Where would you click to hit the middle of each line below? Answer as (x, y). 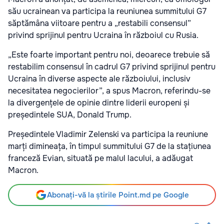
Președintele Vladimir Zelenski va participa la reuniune (108, 134)
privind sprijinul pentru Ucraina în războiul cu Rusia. (103, 35)
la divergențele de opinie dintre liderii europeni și (99, 103)
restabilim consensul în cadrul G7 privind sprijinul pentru (112, 67)
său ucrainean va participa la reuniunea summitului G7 (107, 11)
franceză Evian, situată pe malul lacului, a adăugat (100, 158)
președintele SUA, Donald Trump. (70, 115)
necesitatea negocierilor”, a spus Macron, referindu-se (109, 91)
